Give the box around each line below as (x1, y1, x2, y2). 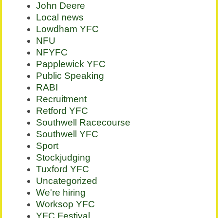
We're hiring (36, 187, 86, 198)
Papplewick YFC (36, 59, 106, 70)
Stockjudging (36, 152, 91, 163)
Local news (36, 12, 84, 23)
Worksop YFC (36, 199, 95, 210)
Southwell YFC (36, 129, 99, 140)
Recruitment (36, 94, 87, 105)
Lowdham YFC (36, 24, 99, 35)
